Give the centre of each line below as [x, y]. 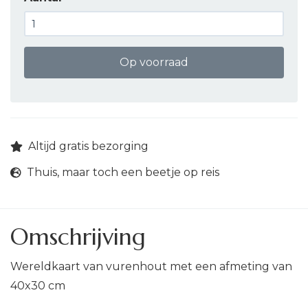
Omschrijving [78, 237]
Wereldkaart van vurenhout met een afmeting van [151, 266]
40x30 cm [38, 286]
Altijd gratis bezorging [88, 146]
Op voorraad [154, 62]
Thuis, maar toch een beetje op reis [123, 172]
